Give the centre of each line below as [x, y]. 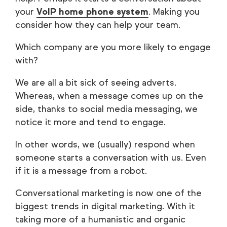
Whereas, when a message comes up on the [109, 96]
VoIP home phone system [92, 12]
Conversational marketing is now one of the [108, 193]
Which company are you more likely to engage [113, 47]
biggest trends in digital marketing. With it [105, 206]
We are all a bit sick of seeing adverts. [96, 83]
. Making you [174, 12]
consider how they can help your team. [98, 25]
